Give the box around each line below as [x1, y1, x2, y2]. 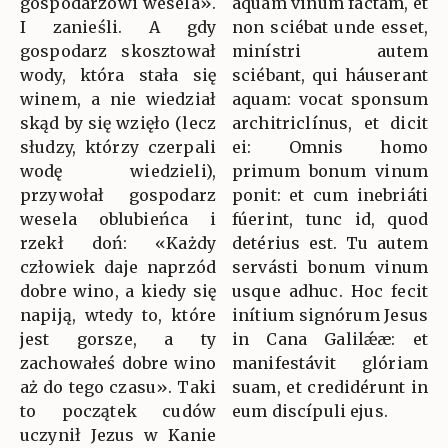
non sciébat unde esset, [232, 16, 428, 37]
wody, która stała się [20, 64, 216, 85]
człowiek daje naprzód [20, 256, 216, 277]
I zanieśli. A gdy [20, 16, 216, 37]
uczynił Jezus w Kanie [20, 424, 216, 445]
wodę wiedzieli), [20, 160, 216, 181]
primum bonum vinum [232, 160, 428, 181]
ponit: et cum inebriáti [232, 184, 428, 205]
